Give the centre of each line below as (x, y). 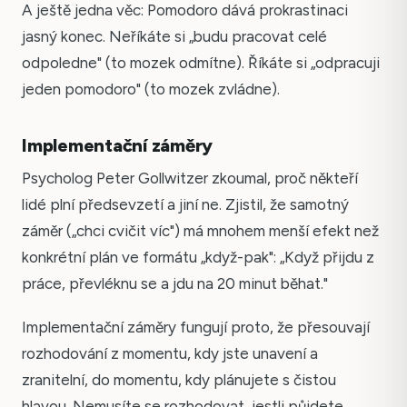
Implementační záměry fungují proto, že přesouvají (196, 328)
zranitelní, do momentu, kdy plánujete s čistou (179, 380)
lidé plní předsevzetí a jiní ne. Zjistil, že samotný (185, 204)
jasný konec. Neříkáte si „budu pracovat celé (174, 36)
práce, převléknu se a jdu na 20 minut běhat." (175, 283)
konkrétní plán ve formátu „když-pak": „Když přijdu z (198, 257)
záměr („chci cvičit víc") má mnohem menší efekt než (200, 230)
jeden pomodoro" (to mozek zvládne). (151, 89)
